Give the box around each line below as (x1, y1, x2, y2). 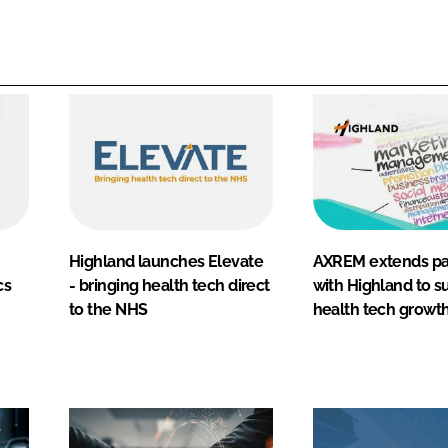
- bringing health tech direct (69, 275, 270, 295)
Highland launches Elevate (69, 251, 264, 271)
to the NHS (69, 299, 148, 319)
